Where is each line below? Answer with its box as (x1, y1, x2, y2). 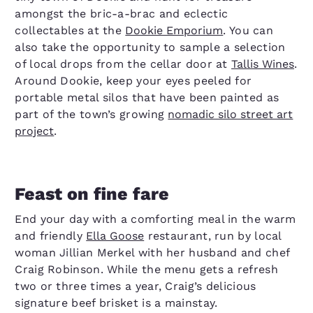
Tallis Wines (231, 57, 295, 71)
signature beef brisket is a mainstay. (15, 296, 218, 310)
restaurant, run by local (144, 229, 282, 242)
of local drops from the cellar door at (15, 57, 232, 71)
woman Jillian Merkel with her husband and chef (15, 246, 290, 259)
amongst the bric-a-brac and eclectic (15, 7, 228, 20)
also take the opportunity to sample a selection (15, 41, 286, 54)
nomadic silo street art (168, 108, 293, 121)
